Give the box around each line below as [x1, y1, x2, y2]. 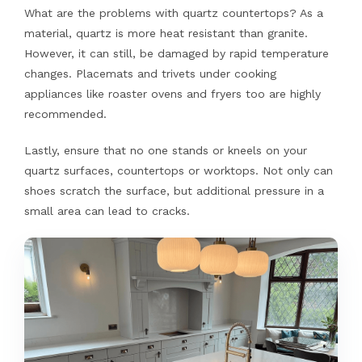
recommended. [23, 107, 107, 121]
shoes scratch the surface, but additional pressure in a [23, 184, 324, 198]
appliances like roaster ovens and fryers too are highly [23, 87, 321, 101]
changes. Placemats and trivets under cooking [23, 67, 276, 81]
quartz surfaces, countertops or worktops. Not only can [23, 164, 333, 178]
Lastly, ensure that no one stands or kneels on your [23, 144, 307, 158]
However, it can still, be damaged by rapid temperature [23, 47, 329, 61]
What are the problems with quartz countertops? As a [23, 6, 323, 20]
